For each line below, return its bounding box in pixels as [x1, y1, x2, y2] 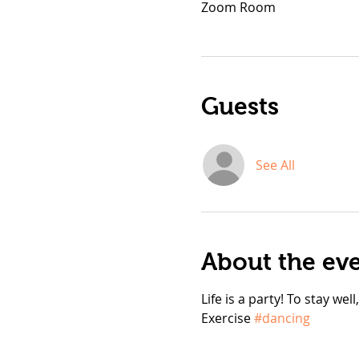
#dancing [253, 309, 310, 327]
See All [255, 155, 295, 174]
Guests [200, 92, 279, 119]
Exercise [200, 309, 254, 327]
